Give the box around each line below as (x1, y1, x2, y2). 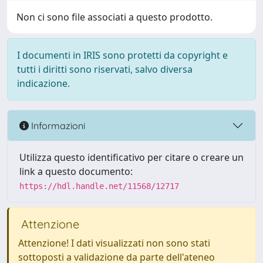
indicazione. (17, 77, 70, 90)
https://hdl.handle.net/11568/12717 (19, 181, 179, 191)
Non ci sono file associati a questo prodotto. (16, 11, 213, 23)
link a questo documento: (19, 165, 133, 178)
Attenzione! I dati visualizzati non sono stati (18, 237, 210, 249)
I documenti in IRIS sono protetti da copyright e (17, 49, 228, 62)
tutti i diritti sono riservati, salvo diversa (17, 63, 193, 76)
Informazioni (29, 119, 85, 131)
